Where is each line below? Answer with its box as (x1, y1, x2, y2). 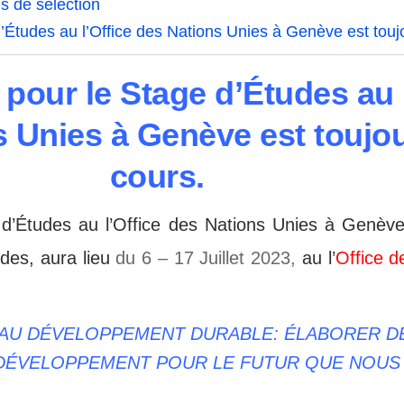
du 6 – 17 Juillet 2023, (109, 247, 302, 268)
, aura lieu (29, 247, 110, 268)
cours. (109, 159, 205, 196)
